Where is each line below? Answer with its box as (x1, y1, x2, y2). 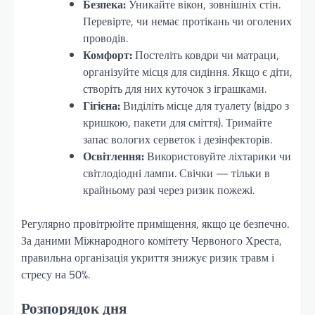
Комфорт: (83, 46, 132, 63)
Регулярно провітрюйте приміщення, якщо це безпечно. (21, 214, 289, 232)
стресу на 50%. (21, 265, 90, 283)
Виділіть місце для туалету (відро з (120, 96, 289, 114)
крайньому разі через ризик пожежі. (83, 181, 255, 198)
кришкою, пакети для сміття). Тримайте (83, 113, 272, 131)
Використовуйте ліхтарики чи (144, 147, 291, 165)
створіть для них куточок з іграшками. (83, 79, 266, 97)
